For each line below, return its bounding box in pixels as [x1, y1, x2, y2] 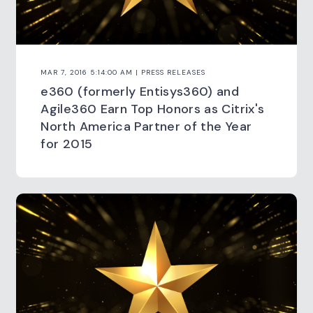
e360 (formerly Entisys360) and [41, 82, 240, 100]
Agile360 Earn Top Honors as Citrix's [41, 100, 265, 117]
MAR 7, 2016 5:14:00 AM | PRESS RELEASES [41, 67, 206, 77]
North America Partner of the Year [41, 117, 252, 135]
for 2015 [41, 135, 93, 152]
